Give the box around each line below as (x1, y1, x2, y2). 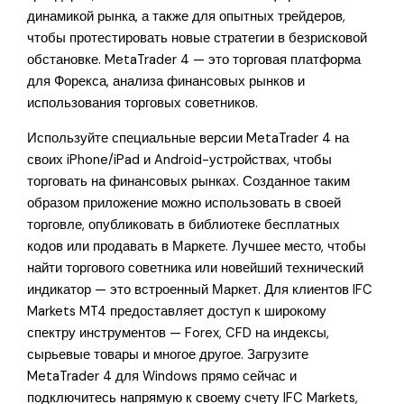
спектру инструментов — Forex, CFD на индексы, (27, 324, 330, 342)
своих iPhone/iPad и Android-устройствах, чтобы (27, 151, 333, 169)
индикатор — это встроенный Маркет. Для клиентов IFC (27, 280, 373, 298)
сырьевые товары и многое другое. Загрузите (27, 345, 309, 363)
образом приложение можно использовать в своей (27, 194, 342, 212)
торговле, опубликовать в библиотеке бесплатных (27, 216, 341, 234)
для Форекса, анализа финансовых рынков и (27, 73, 306, 91)
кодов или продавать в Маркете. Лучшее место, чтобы (27, 237, 367, 255)
